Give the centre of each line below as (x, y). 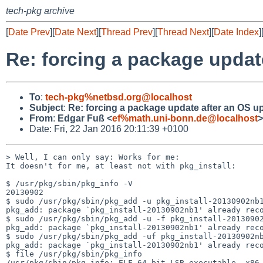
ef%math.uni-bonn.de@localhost (185, 118)
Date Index (236, 32)
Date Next (75, 32)
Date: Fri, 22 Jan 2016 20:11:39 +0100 (109, 129)
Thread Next (183, 32)
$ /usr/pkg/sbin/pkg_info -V (69, 183)
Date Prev (29, 32)
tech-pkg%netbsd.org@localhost (119, 97)
